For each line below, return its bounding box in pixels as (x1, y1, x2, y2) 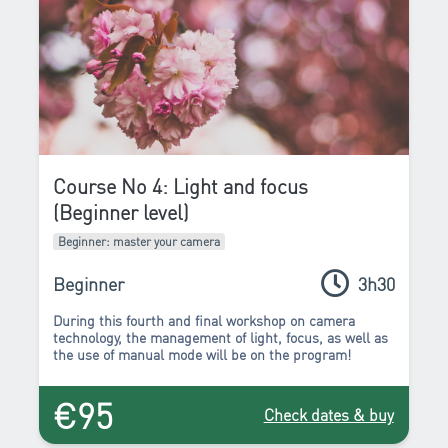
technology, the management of (53, 328, 251, 347)
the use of (53, 345, 119, 364)
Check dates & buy (263, 403, 394, 425)
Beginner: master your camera (58, 234, 221, 250)
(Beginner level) (53, 199, 190, 226)
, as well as (319, 328, 389, 347)
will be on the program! (202, 345, 352, 364)
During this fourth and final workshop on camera (53, 311, 356, 330)
